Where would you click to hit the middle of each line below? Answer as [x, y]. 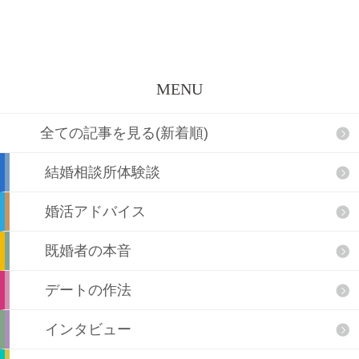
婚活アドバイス [95, 211]
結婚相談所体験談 [103, 172]
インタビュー [88, 329]
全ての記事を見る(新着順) [124, 133]
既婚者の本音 [88, 250]
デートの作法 [88, 290]
